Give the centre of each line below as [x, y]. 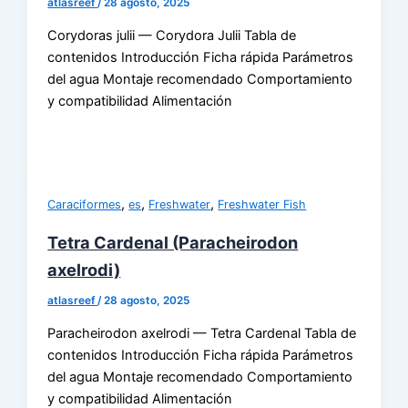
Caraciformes [85, 205]
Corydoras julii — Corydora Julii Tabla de [172, 35]
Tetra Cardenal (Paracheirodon [173, 243]
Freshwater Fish [262, 205]
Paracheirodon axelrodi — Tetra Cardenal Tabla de [202, 333]
